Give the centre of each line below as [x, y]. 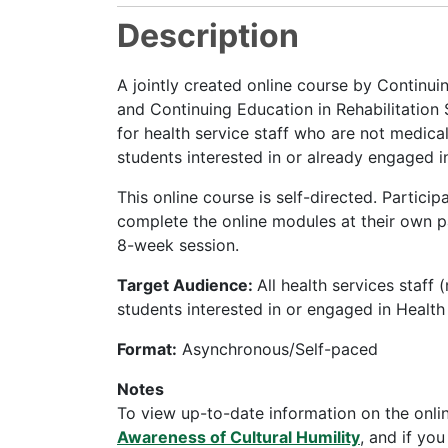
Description [208, 36]
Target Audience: [187, 284]
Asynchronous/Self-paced [277, 348]
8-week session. [178, 244]
